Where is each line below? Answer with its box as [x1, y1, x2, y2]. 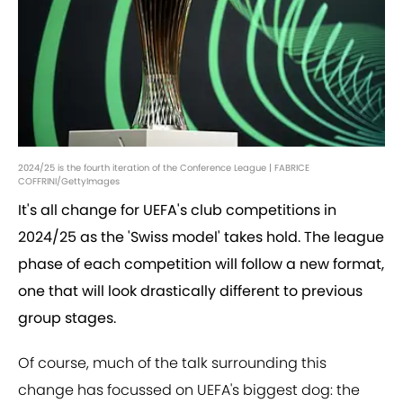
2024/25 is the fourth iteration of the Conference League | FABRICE [18, 161, 309, 175]
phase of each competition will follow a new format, [18, 254, 384, 275]
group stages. [18, 308, 116, 329]
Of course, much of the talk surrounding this [18, 353, 327, 374]
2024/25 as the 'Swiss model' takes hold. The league [18, 227, 384, 248]
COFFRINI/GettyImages [18, 175, 120, 189]
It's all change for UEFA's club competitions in [18, 200, 336, 221]
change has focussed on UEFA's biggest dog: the [18, 380, 360, 401]
